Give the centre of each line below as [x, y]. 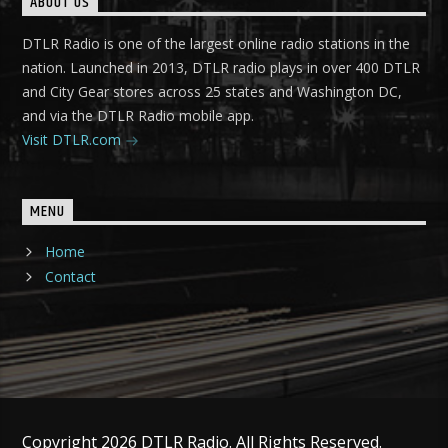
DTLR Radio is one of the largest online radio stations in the [216, 43]
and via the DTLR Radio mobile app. [138, 115]
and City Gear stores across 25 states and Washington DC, [212, 91]
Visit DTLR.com [74, 139]
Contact [70, 277]
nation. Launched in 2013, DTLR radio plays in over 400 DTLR [221, 67]
